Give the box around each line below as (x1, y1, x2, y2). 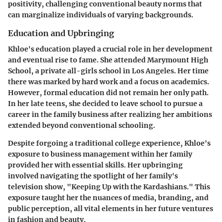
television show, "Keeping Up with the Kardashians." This (8, 182, 210, 191)
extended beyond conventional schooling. (8, 120, 155, 130)
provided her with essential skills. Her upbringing (8, 160, 183, 169)
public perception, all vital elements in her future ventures (8, 204, 213, 213)
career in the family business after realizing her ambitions (8, 110, 212, 119)
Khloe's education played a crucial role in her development (8, 44, 213, 54)
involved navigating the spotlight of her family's (8, 171, 178, 180)
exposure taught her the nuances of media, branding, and (8, 193, 209, 202)
